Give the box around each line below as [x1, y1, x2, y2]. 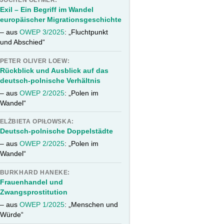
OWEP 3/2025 [19, 27, 64, 36]
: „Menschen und [64, 200, 118, 208]
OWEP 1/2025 [19, 200, 64, 208]
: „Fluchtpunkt [64, 27, 108, 36]
